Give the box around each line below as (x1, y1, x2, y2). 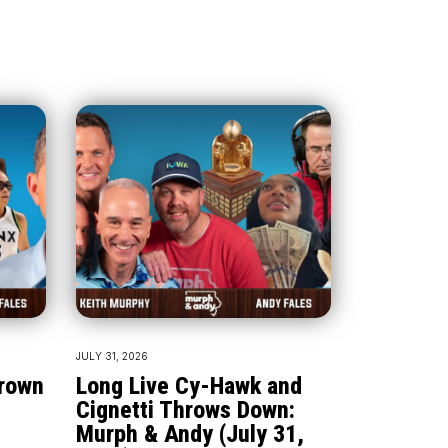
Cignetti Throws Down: (76, 395, 295, 424)
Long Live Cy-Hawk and (76, 371, 302, 400)
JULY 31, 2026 (76, 349, 148, 362)
